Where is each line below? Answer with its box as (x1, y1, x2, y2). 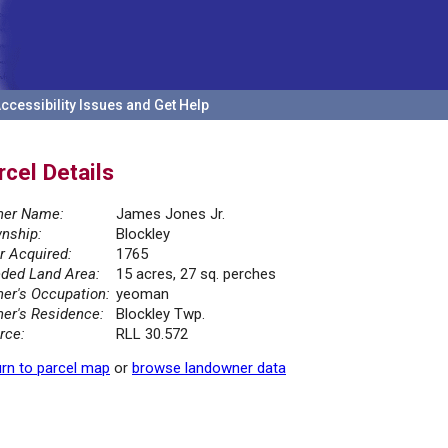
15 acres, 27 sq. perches (116, 265, 276, 284)
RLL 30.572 (116, 325, 188, 344)
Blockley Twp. (116, 305, 205, 324)
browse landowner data (132, 359, 286, 378)
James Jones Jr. (116, 205, 225, 224)
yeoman (116, 285, 169, 304)
